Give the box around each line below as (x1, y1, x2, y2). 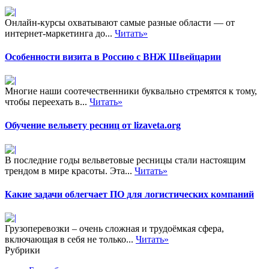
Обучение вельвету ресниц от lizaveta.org (5, 120, 181, 131)
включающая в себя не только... (5, 234, 136, 245)
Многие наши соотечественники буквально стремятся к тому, (5, 86, 257, 97)
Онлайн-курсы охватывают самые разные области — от (5, 17, 235, 28)
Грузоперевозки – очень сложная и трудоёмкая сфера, (5, 223, 224, 234)
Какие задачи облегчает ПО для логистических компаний (5, 189, 254, 199)
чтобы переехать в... (5, 97, 89, 107)
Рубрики (5, 245, 40, 256)
